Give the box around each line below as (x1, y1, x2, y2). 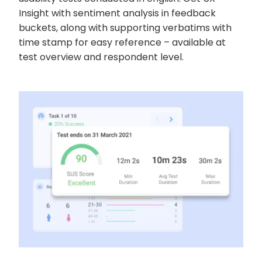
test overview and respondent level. (19, 50, 184, 64)
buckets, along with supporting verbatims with (19, 20, 232, 35)
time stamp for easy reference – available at (19, 35, 226, 49)
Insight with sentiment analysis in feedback (19, 6, 216, 20)
